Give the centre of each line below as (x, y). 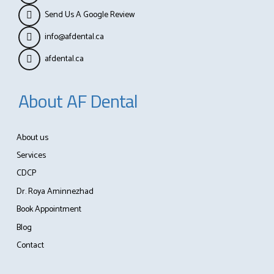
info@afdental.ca (74, 37)
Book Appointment (49, 210)
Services (31, 156)
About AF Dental (78, 101)
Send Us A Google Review (90, 15)
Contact (30, 246)
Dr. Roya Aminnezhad (55, 191)
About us (32, 138)
